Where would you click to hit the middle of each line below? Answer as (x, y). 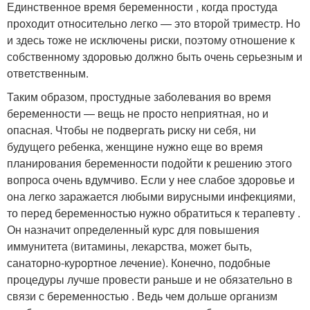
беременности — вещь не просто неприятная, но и (138, 113)
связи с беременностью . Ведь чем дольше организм (142, 296)
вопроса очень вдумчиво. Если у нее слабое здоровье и (151, 180)
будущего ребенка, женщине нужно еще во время (135, 147)
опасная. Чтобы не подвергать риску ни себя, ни (131, 130)
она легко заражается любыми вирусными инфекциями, (151, 197)
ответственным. (48, 73)
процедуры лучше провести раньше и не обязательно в (150, 280)
